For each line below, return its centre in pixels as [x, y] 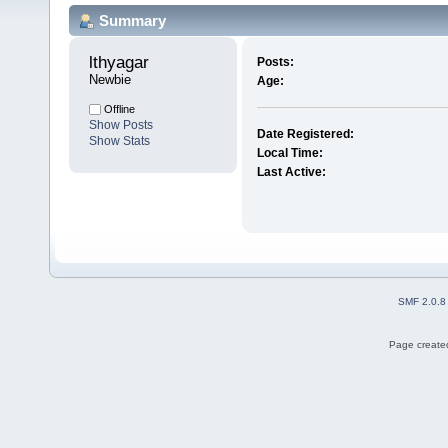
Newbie [110, 80]
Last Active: [291, 172]
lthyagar [121, 63]
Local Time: [289, 153]
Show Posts [121, 125]
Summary [132, 20]
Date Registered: [305, 134]
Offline [118, 109]
